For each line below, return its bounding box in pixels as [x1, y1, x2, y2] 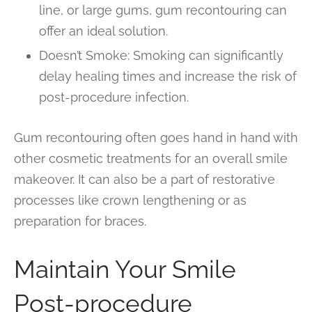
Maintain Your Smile [14, 255, 236, 284]
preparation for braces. [14, 214, 146, 229]
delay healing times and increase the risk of [38, 69, 297, 84]
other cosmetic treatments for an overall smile [14, 151, 288, 166]
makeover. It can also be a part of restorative [14, 172, 275, 187]
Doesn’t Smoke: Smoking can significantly [38, 48, 283, 63]
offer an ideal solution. [38, 24, 168, 39]
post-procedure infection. [38, 90, 189, 105]
